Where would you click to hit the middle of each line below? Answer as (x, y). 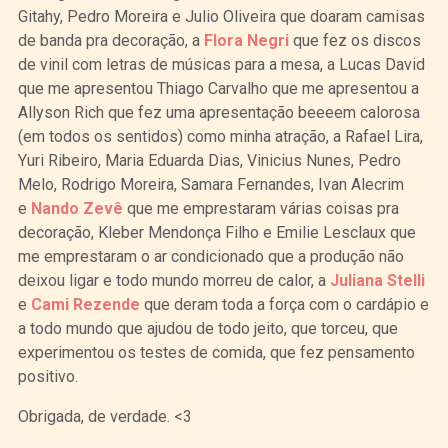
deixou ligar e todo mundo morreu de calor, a (173, 280)
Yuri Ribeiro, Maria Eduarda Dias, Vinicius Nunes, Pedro (209, 160)
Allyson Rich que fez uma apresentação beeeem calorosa (218, 112)
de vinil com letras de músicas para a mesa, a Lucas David (221, 64)
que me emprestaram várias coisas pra (260, 208)
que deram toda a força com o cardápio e (284, 304)
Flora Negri (246, 40)
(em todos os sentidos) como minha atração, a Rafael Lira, (220, 136)
